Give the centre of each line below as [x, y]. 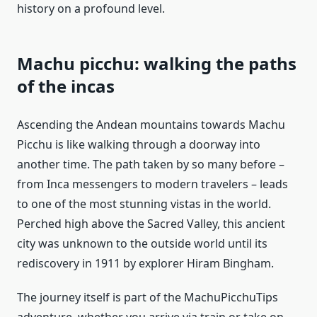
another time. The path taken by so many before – [151, 165]
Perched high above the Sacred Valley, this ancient [151, 224]
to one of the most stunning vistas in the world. [144, 204]
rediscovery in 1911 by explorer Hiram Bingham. [145, 264]
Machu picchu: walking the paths [157, 64]
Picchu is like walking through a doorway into [139, 145]
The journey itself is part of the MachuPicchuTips [148, 298]
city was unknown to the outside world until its [142, 244]
